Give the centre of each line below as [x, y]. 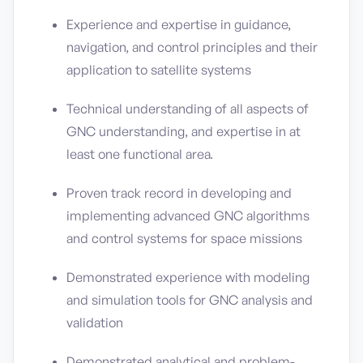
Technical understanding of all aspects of [188, 109]
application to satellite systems [159, 70]
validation [95, 322]
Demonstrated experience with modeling [188, 277]
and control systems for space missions [184, 238]
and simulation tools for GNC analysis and [190, 300]
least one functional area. [140, 154]
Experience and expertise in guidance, [179, 24]
